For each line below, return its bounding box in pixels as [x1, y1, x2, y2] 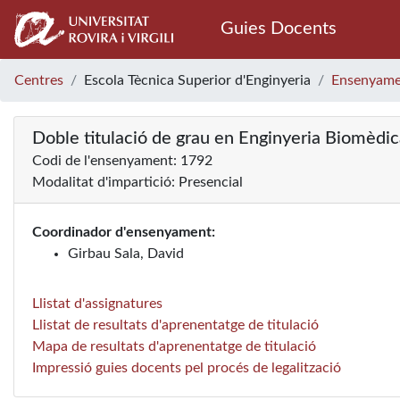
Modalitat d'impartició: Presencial [32, 175, 243, 189]
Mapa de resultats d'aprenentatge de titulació [32, 339, 316, 354]
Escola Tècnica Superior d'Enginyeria [84, 73, 311, 87]
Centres [14, 73, 63, 87]
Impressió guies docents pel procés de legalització [32, 361, 341, 375]
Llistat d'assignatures [32, 296, 162, 311]
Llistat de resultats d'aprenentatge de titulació [32, 318, 319, 332]
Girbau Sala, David [68, 246, 184, 261]
